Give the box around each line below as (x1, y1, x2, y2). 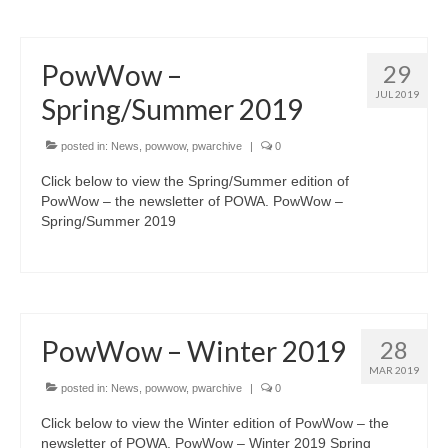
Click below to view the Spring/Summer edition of (41, 173, 349, 189)
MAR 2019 (369, 364, 419, 376)
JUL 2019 (375, 88, 419, 100)
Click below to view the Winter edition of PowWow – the (41, 415, 389, 431)
